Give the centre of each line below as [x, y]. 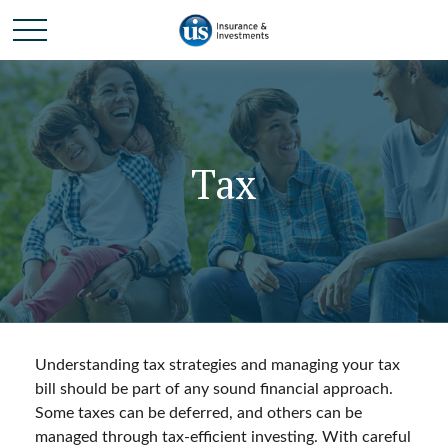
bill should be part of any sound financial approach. [214, 389]
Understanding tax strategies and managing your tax [217, 365]
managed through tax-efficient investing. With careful [223, 437]
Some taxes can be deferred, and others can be [198, 413]
